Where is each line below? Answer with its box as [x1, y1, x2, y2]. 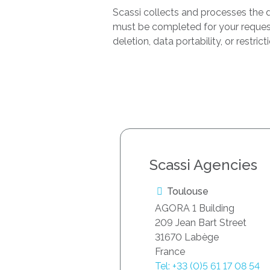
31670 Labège [155, 231, 219, 243]
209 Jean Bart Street [155, 217, 246, 229]
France [155, 246, 185, 258]
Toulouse [165, 186, 209, 198]
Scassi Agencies [149, 156, 257, 174]
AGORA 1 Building [155, 202, 234, 215]
